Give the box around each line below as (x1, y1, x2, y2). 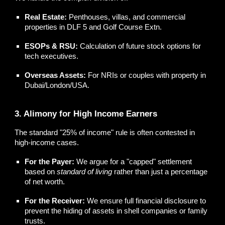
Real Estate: (25, 13, 67, 21)
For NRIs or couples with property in (86, 71, 206, 79)
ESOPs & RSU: (25, 42, 78, 50)
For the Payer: (25, 158, 75, 166)
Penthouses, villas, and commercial (67, 13, 186, 21)
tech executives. (25, 52, 79, 60)
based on (25, 168, 57, 176)
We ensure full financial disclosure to (85, 197, 206, 205)
